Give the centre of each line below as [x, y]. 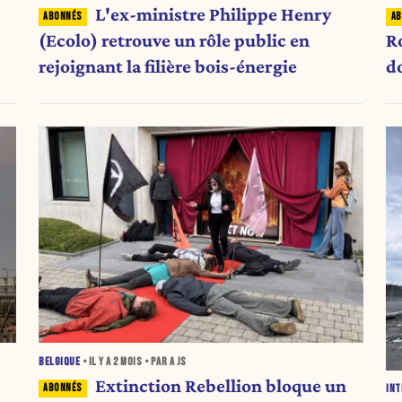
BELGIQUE [60, 363]
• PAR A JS [164, 363]
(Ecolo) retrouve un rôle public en [175, 41]
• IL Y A [97, 363]
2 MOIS [128, 363]
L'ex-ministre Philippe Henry [213, 15]
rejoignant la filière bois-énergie [168, 67]
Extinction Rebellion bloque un [220, 386]
